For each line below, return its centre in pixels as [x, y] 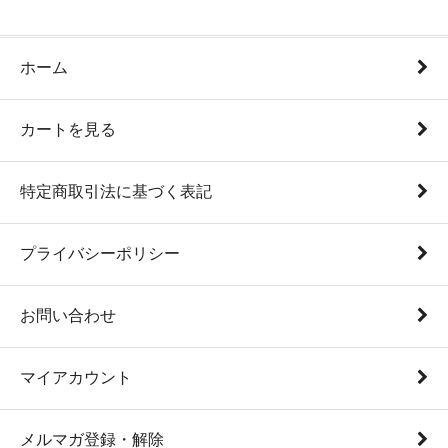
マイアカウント [76, 377]
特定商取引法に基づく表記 [116, 191]
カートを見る [68, 129]
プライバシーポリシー [100, 253]
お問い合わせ [68, 315]
